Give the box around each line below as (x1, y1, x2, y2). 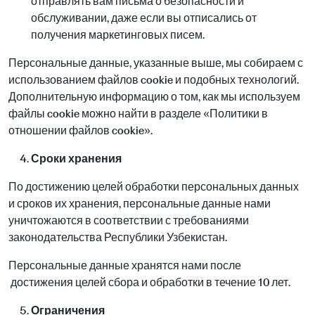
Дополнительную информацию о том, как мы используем (8, 90, 300, 103)
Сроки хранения (31, 152, 122, 165)
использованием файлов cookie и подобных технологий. (8, 73, 299, 86)
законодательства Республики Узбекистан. (8, 231, 227, 244)
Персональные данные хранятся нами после (8, 259, 241, 272)
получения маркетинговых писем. (31, 28, 205, 41)
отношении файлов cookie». (8, 124, 153, 137)
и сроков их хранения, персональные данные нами (8, 197, 271, 210)
